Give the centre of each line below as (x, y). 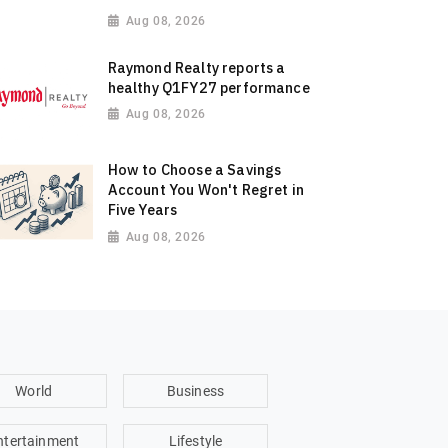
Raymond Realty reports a (196, 67)
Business (195, 391)
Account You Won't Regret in (205, 190)
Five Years (142, 210)
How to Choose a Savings (194, 170)
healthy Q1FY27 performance (208, 87)
